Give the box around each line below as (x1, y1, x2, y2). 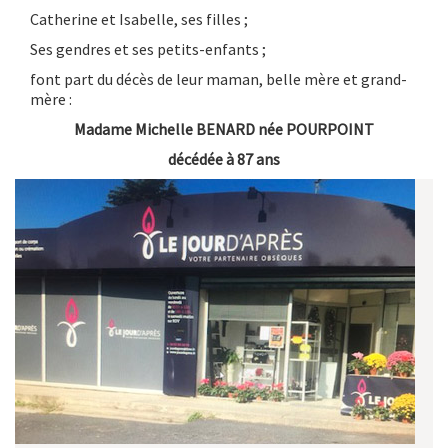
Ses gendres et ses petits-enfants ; (30, 38, 266, 59)
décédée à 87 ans (168, 148, 280, 169)
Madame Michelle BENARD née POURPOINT (74, 118, 374, 139)
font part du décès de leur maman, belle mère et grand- (30, 68, 407, 89)
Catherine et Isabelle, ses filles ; (30, 8, 248, 29)
